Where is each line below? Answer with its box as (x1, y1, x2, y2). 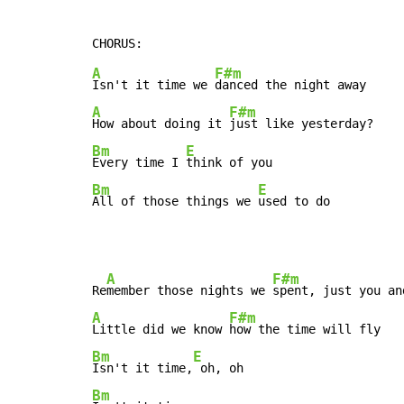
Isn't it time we (92, 78, 215, 93)
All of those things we (92, 194, 258, 209)
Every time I (92, 155, 186, 170)
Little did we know (92, 322, 229, 337)
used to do (258, 194, 330, 209)
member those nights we (106, 283, 272, 298)
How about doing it (92, 116, 229, 132)
